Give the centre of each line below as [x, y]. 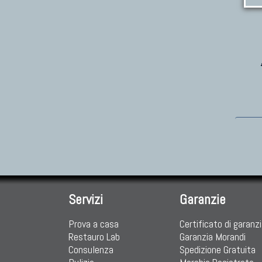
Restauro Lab [94, 237]
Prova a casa [94, 224]
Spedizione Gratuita [218, 249]
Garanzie [203, 199]
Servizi [86, 199]
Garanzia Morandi [213, 237]
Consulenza [91, 249]
